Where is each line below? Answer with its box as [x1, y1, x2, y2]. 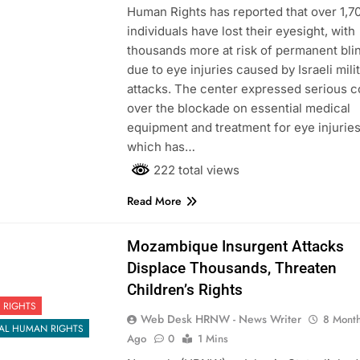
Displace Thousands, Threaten [126, 258, 337, 277]
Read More [126, 192, 182, 209]
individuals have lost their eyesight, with [126, 22, 355, 39]
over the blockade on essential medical [126, 100, 350, 116]
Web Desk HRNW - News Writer [140, 310, 301, 327]
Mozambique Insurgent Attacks [126, 236, 344, 256]
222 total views [149, 162, 239, 178]
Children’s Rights [126, 280, 243, 299]
